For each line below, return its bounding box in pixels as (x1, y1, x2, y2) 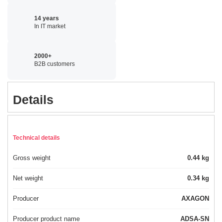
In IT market (34, 22, 65, 30)
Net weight (13, 174, 43, 182)
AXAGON (181, 195, 209, 203)
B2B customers (34, 60, 75, 67)
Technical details (13, 134, 60, 142)
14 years (34, 14, 59, 22)
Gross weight (13, 154, 51, 162)
